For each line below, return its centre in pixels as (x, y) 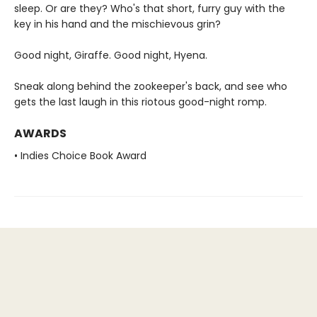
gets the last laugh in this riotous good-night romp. (140, 102)
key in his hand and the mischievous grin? (117, 24)
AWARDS (40, 134)
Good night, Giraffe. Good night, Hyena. (111, 56)
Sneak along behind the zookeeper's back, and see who (151, 87)
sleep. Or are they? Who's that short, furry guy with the (150, 9)
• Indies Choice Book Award (80, 156)
